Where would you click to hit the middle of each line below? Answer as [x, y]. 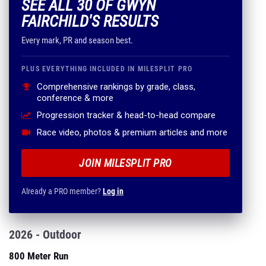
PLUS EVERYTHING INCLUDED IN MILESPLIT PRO [107, 69]
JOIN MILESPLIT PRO [126, 163]
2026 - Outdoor [45, 235]
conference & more [75, 98]
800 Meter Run [39, 256]
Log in [113, 191]
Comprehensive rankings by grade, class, [116, 87]
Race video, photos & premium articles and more [132, 132]
